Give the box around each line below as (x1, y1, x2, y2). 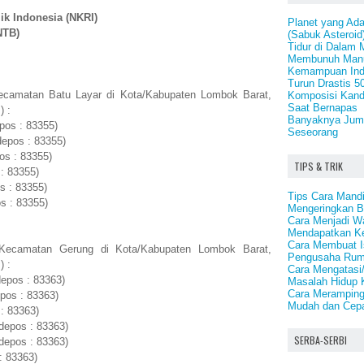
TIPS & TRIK (294, 158, 343, 173)
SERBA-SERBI (294, 332, 347, 347)
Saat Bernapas (288, 101, 357, 114)
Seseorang (288, 125, 338, 138)
